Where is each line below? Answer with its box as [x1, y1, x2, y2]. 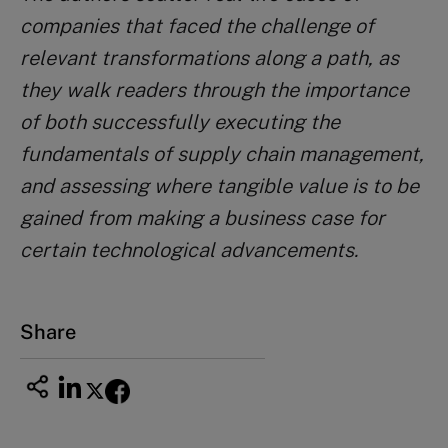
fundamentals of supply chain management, [20, 141, 424, 166]
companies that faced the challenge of [20, 13, 374, 38]
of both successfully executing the [20, 109, 340, 134]
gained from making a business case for [20, 205, 385, 230]
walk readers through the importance [66, 77, 409, 102]
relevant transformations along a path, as [20, 45, 399, 70]
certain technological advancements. [20, 237, 358, 262]
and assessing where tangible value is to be [20, 173, 419, 198]
